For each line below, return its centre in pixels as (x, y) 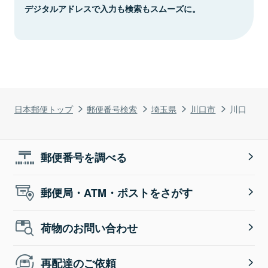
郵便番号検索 (112, 108)
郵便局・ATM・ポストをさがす (117, 192)
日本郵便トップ (44, 108)
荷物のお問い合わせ (89, 228)
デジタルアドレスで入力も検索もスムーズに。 (112, 8)
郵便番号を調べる (84, 157)
